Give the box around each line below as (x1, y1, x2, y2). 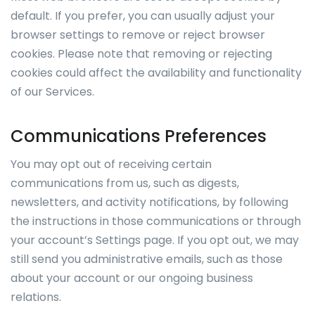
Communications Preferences (11, 124, 266, 148)
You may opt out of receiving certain (11, 156, 212, 172)
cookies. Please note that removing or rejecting (11, 46, 272, 62)
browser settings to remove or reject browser (11, 27, 265, 43)
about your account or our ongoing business (11, 270, 253, 286)
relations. (11, 289, 61, 305)
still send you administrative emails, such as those (11, 251, 283, 267)
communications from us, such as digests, (11, 175, 239, 191)
